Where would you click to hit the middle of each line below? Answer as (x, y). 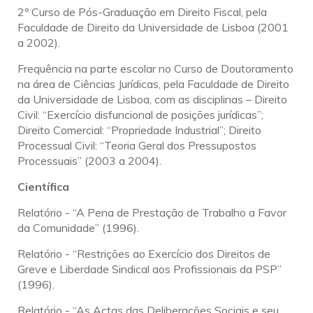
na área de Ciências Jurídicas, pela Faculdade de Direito (153, 84)
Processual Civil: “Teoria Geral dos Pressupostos (137, 146)
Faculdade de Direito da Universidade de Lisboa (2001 (153, 28)
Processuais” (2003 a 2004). (89, 161)
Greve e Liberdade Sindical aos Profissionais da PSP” (150, 269)
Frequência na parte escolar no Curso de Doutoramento (155, 69)
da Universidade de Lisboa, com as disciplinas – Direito (152, 100)
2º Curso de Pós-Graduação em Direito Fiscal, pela (142, 12)
